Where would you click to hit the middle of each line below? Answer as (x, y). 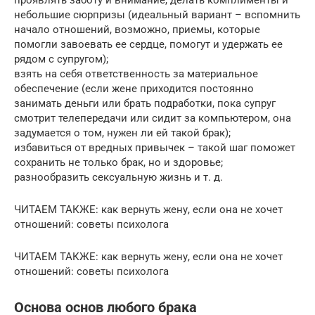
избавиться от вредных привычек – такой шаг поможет (155, 148)
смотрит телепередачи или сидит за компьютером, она (153, 118)
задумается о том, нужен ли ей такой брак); (122, 133)
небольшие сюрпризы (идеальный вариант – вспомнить (157, 15)
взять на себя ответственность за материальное (136, 74)
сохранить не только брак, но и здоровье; (118, 163)
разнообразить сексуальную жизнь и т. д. (118, 178)
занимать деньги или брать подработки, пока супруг (145, 104)
